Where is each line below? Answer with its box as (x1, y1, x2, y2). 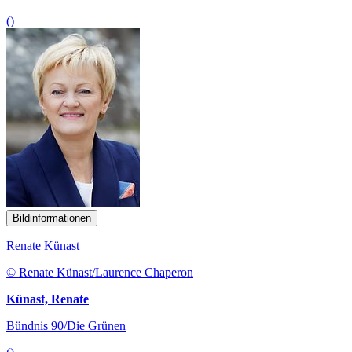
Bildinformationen (13, 211, 91, 224)
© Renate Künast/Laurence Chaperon (6, 265, 193, 279)
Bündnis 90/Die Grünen (6, 318, 126, 332)
